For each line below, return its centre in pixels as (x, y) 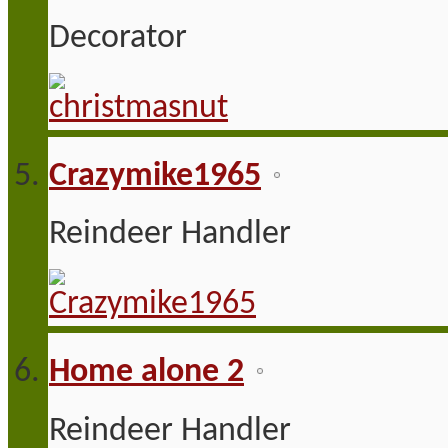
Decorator (118, 39)
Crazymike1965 (155, 176)
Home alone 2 (146, 372)
